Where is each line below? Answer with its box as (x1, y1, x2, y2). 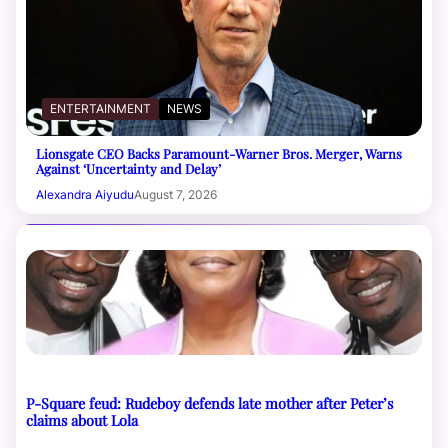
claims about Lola (26, 410, 138, 431)
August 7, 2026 (134, 187, 217, 203)
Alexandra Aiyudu (36, 187, 134, 203)
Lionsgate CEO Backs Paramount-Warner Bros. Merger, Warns (36, 145, 402, 163)
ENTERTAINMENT (50, 101, 151, 117)
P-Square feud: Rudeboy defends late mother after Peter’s (26, 393, 393, 414)
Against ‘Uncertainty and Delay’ (36, 160, 221, 178)
